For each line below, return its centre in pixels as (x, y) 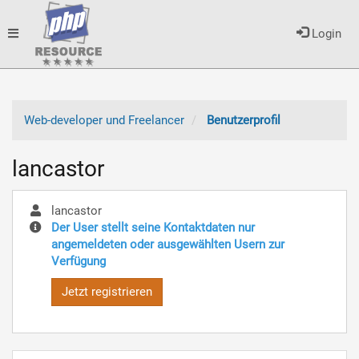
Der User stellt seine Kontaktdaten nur (153, 227)
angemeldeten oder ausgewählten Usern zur (168, 244)
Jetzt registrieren (107, 292)
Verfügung (79, 261)
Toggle (25, 33)
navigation (35, 101)
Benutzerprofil (244, 120)
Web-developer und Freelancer (104, 120)
